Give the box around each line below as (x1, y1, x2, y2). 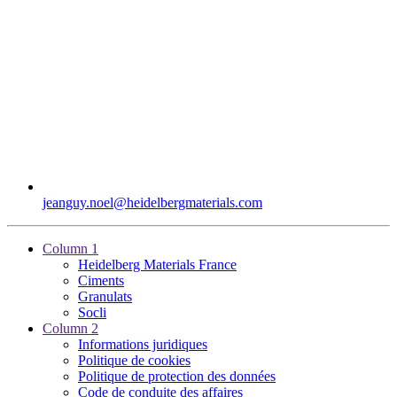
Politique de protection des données (78, 368, 276, 384)
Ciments (78, 272, 124, 288)
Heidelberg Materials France (78, 256, 237, 272)
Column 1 (43, 240, 98, 256)
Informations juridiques (78, 336, 207, 352)
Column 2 (43, 320, 98, 336)
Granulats (78, 288, 132, 304)
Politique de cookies (78, 352, 191, 368)
